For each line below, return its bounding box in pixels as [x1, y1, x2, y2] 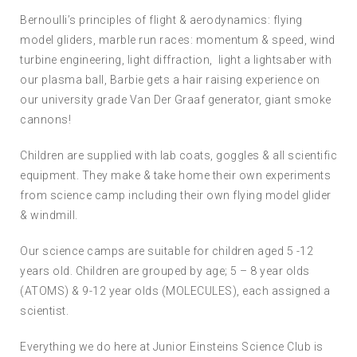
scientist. [20, 304, 69, 317]
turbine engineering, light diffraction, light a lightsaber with [20, 53, 331, 66]
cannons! [20, 112, 71, 126]
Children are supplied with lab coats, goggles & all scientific [20, 148, 337, 162]
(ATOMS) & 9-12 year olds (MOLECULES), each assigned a [20, 284, 331, 297]
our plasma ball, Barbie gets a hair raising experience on [20, 73, 320, 86]
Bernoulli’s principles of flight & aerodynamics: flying [20, 13, 303, 26]
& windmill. [20, 208, 78, 222]
